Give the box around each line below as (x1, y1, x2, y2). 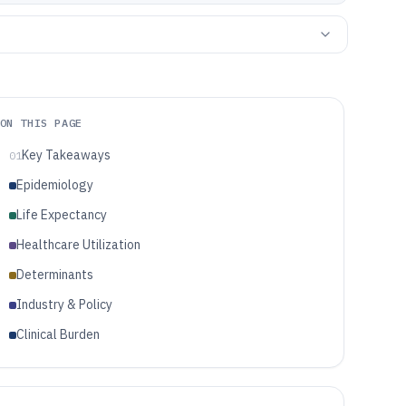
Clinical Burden (15, 326, 100, 343)
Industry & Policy (15, 296, 112, 313)
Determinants (15, 266, 93, 283)
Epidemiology (15, 177, 93, 193)
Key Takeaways (21, 147, 111, 163)
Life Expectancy (15, 207, 107, 223)
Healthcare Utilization (15, 237, 140, 253)
